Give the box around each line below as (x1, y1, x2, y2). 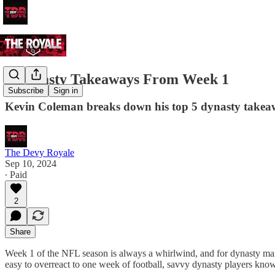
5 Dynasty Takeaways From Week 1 (5, 71, 229, 87)
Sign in (53, 86, 78, 96)
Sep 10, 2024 (5, 158, 56, 169)
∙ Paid (5, 169, 27, 180)
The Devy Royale (5, 147, 74, 158)
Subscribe (8, 86, 44, 96)
